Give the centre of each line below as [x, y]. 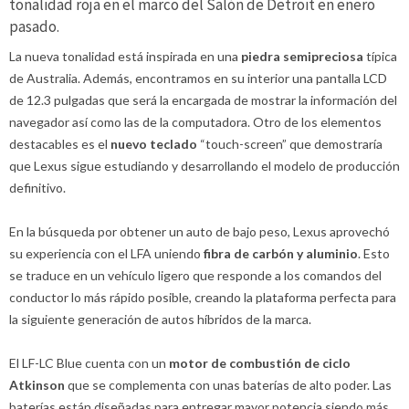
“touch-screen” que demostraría [290, 144]
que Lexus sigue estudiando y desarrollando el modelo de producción [204, 166]
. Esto [374, 254]
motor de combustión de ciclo [260, 363]
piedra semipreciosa [302, 57]
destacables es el [60, 144]
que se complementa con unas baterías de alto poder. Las [228, 385]
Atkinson [37, 385]
